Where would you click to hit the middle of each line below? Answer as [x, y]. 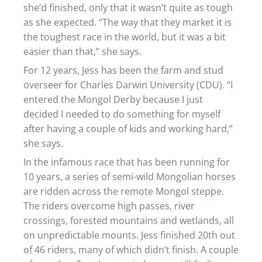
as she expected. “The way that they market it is [127, 23]
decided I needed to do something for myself [122, 114]
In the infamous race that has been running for [127, 162]
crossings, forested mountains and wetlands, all [129, 221]
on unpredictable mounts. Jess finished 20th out [129, 235]
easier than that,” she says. [82, 52]
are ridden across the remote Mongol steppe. [124, 192]
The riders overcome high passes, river [109, 206]
